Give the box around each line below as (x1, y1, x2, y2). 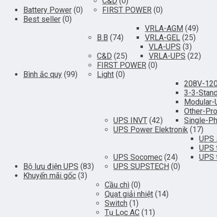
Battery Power (23, 5, 72, 15)
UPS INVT (113, 116, 147, 125)
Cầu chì (105, 180, 129, 189)
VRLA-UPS (149, 51, 186, 61)
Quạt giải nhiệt (105, 189, 153, 199)
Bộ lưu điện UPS (23, 162, 78, 171)
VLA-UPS (149, 42, 181, 51)
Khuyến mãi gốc (23, 171, 76, 180)
